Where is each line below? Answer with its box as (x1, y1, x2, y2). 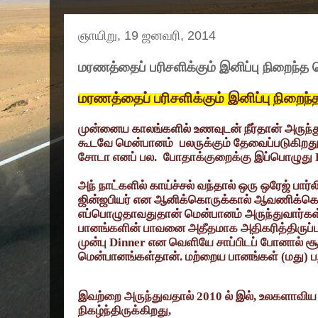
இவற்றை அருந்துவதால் (78, 290, 197, 304)
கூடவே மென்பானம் (78, 136, 173, 150)
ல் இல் (225, 290, 253, 304)
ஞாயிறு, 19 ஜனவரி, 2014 (78, 28, 216, 43)
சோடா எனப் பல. (78, 150, 157, 165)
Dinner (109, 236, 148, 250)
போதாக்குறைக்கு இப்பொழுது (163, 150, 315, 165)
